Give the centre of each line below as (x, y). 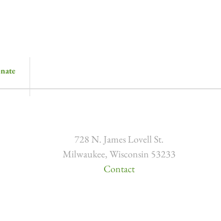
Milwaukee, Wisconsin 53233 (119, 154)
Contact (119, 169)
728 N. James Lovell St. (119, 139)
